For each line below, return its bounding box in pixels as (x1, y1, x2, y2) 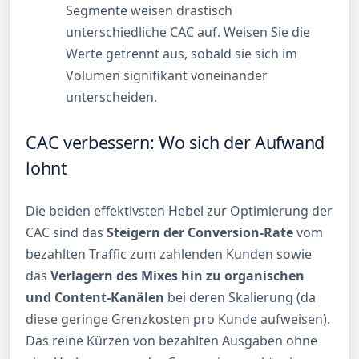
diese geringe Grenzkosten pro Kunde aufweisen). (26, 310, 331, 329)
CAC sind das (26, 224, 107, 242)
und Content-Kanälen (26, 288, 165, 307)
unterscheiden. (66, 87, 158, 106)
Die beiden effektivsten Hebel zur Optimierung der (26, 202, 333, 220)
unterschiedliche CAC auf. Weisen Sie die (66, 22, 311, 41)
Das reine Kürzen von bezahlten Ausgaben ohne (26, 332, 318, 350)
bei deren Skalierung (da (164, 288, 317, 307)
